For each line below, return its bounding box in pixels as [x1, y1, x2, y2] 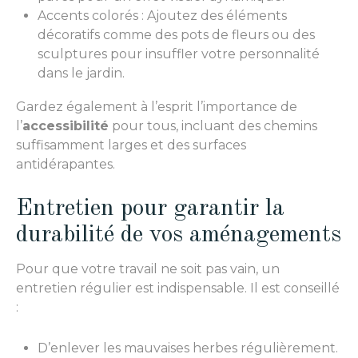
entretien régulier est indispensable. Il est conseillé [16, 280, 340, 296]
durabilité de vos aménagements [16, 223, 341, 248]
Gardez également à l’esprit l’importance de [16, 99, 297, 115]
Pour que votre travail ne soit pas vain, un [16, 261, 280, 276]
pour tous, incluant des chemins [109, 118, 317, 134]
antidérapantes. [16, 157, 115, 173]
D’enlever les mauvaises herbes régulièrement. [38, 340, 338, 356]
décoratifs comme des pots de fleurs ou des [38, 27, 315, 43]
